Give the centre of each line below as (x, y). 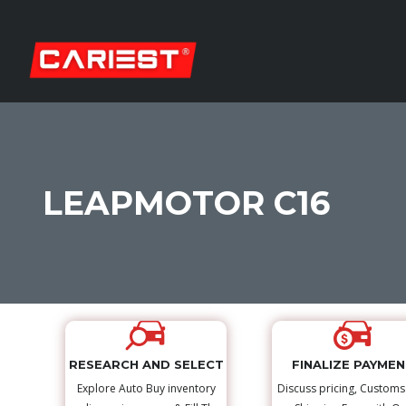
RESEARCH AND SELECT (146, 365)
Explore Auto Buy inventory (146, 389)
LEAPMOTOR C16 (186, 203)
